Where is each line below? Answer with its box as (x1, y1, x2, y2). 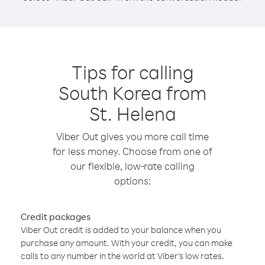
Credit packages (21, 211, 91, 222)
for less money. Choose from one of (53, 145, 212, 157)
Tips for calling (71, 60, 194, 84)
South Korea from (59, 80, 206, 105)
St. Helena (89, 101, 176, 125)
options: (114, 174, 151, 187)
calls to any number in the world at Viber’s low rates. (21, 250, 224, 261)
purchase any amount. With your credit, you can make (21, 237, 232, 248)
